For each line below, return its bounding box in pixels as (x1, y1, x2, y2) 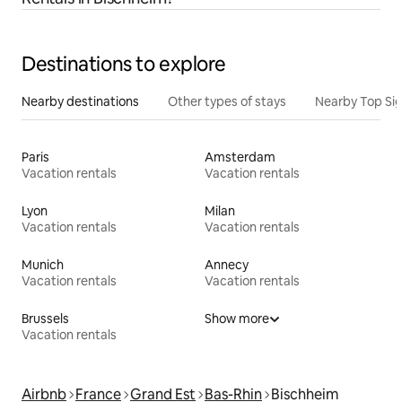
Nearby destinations (22, 93, 139, 110)
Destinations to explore (22, 51, 226, 78)
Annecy (205, 257, 249, 274)
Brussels (22, 310, 69, 328)
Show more (205, 310, 269, 328)
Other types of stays (168, 93, 286, 110)
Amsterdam (205, 149, 275, 166)
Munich (22, 257, 64, 274)
